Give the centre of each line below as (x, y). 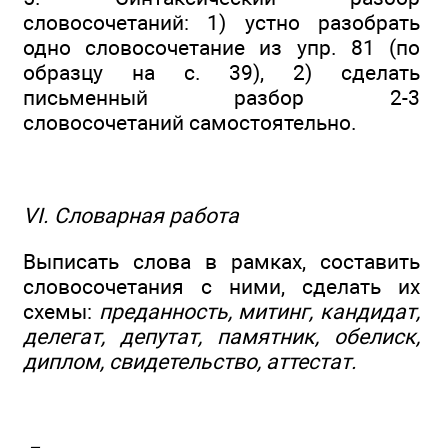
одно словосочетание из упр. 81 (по (221, 47)
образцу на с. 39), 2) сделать (221, 72)
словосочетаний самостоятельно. (190, 122)
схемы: (61, 311)
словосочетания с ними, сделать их (221, 286)
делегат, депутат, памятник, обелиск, (221, 336)
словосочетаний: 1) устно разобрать (221, 22)
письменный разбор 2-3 (221, 97)
